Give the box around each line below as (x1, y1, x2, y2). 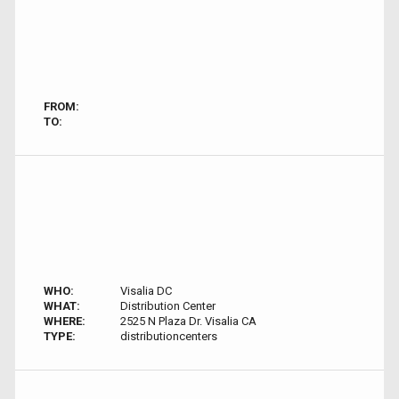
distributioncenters (119, 330, 217, 343)
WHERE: (44, 314, 85, 328)
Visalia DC (119, 284, 172, 297)
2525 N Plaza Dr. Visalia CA (119, 314, 256, 328)
